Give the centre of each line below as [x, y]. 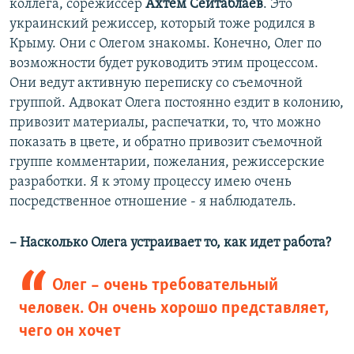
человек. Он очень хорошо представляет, [174, 309]
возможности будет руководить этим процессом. [164, 64]
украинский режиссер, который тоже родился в [162, 24]
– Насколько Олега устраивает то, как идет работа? [170, 243]
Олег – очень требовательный [165, 286]
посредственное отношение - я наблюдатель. [153, 202]
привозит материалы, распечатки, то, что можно [165, 123]
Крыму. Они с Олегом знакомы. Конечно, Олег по [166, 44]
